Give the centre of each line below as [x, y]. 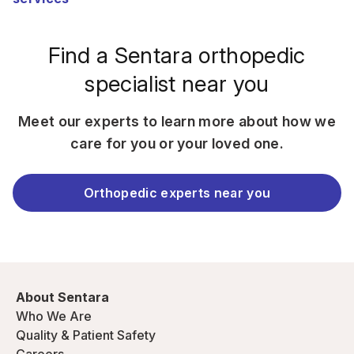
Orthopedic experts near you [177, 193]
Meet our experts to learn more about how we [177, 121]
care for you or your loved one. [177, 143]
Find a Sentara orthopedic [177, 55]
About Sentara [62, 297]
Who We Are [54, 316]
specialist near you [177, 84]
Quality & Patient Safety [86, 335]
